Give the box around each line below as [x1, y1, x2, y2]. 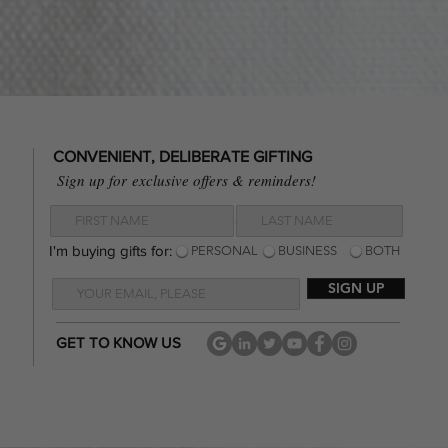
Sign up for [57, 170, 132, 191]
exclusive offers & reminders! [132, 170, 316, 191]
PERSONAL [191, 243, 258, 259]
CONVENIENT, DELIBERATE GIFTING [53, 148, 312, 166]
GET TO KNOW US [56, 334, 181, 352]
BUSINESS [278, 243, 337, 259]
